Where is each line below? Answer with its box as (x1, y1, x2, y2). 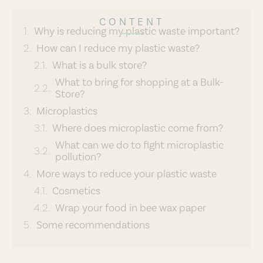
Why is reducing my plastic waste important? (34, 24, 240, 37)
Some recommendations (36, 218, 150, 231)
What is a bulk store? (52, 58, 147, 71)
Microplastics (36, 104, 97, 117)
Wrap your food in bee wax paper (55, 201, 206, 214)
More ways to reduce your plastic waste (36, 167, 217, 180)
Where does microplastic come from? (52, 121, 223, 134)
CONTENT (99, 15, 164, 28)
